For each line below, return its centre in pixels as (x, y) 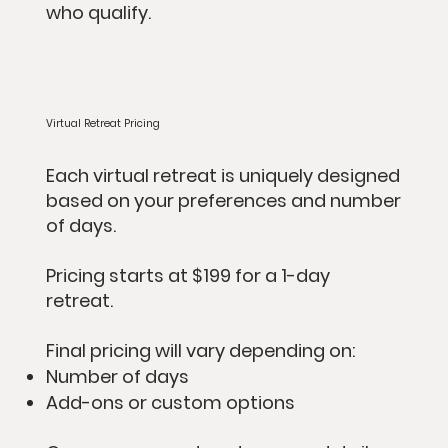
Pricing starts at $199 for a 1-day (187, 275)
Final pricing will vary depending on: (200, 350)
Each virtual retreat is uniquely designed (222, 175)
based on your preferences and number (223, 200)
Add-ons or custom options (170, 402)
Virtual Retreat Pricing (102, 123)
